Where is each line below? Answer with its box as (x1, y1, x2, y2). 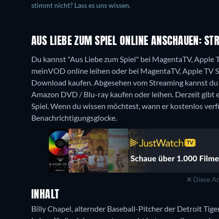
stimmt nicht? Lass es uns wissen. (31, 1, 131, 9)
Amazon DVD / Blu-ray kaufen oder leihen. (31, 89, 175, 99)
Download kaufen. (31, 78, 94, 87)
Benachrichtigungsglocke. (31, 113, 117, 122)
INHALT (31, 190, 60, 200)
